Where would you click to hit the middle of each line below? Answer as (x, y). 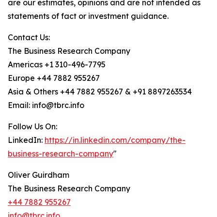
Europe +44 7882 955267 (54, 78)
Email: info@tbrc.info (46, 105)
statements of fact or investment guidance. (88, 16)
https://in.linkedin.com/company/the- (115, 140)
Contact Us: (29, 38)
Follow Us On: (32, 127)
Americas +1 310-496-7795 (57, 65)
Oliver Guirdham (39, 175)
